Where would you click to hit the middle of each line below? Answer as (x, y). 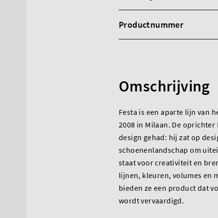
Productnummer (151, 25)
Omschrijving (164, 86)
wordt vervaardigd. (152, 200)
